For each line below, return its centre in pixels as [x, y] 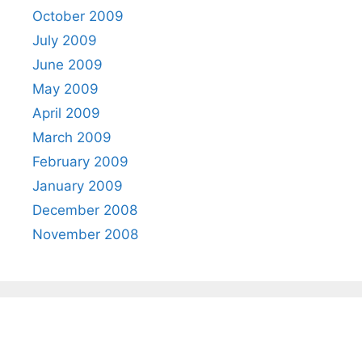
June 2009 [67, 65]
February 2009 [80, 162]
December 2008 [85, 210]
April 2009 [66, 114]
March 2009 [72, 138]
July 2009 [65, 41]
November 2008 [85, 235]
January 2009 [78, 186]
